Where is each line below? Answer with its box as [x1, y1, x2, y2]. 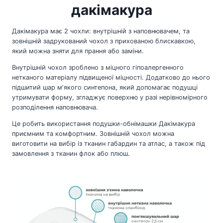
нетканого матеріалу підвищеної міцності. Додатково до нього [12, 74, 210, 82]
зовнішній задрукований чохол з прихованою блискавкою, [12, 37, 196, 45]
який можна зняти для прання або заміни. [12, 47, 144, 55]
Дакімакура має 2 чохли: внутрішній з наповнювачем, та [12, 27, 190, 35]
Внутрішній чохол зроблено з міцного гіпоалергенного [12, 64, 184, 72]
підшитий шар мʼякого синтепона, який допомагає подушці [12, 84, 198, 92]
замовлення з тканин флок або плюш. [12, 149, 130, 157]
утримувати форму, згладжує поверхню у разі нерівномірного [12, 94, 208, 102]
